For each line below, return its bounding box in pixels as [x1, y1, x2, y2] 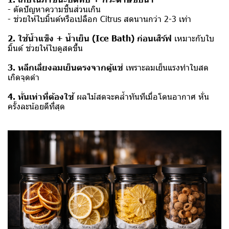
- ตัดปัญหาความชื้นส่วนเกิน [8, 4, 101, 15]
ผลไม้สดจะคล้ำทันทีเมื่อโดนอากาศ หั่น [77, 91, 209, 102]
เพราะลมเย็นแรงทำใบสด [126, 62, 209, 73]
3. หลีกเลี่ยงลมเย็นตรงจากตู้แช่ [8, 62, 126, 73]
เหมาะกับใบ [174, 33, 214, 44]
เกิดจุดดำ [8, 72, 39, 83]
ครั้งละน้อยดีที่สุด [8, 101, 65, 112]
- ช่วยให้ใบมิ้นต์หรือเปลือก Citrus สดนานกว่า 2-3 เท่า [8, 13, 191, 25]
